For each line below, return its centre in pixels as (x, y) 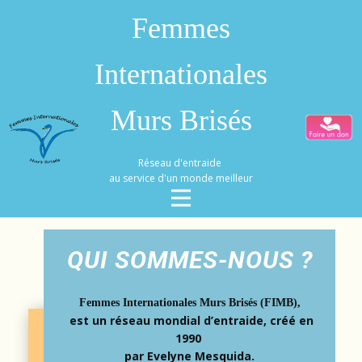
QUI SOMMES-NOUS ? (189, 260)
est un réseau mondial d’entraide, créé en (189, 320)
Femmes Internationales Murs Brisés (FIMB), (189, 303)
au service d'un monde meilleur (181, 178)
